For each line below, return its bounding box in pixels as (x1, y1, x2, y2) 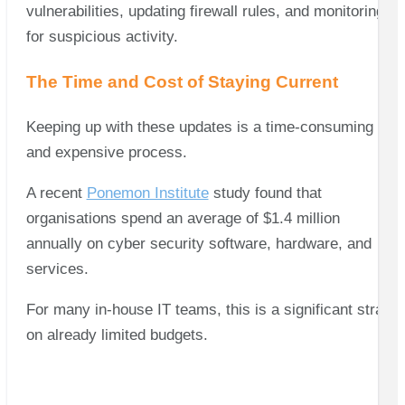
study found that (208, 184, 322, 202)
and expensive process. (25, 144, 192, 162)
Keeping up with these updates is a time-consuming (25, 118, 373, 137)
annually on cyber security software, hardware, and (25, 235, 372, 253)
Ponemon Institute (86, 184, 209, 202)
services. (25, 260, 93, 278)
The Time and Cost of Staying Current (25, 71, 338, 91)
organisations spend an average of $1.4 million (25, 210, 340, 228)
